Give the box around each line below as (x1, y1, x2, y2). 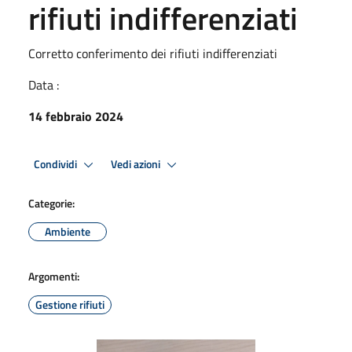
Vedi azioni (111, 155, 163, 173)
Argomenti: (28, 268, 79, 284)
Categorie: (28, 195, 75, 211)
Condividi (34, 155, 79, 173)
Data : (28, 75, 59, 94)
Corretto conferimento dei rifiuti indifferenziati (28, 44, 277, 63)
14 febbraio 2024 (28, 107, 123, 126)
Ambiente (45, 223, 90, 240)
